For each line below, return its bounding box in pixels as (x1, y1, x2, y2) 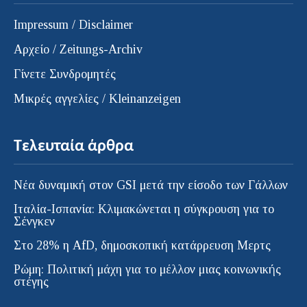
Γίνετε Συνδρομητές (14, 66, 116, 81)
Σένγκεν (14, 214, 55, 228)
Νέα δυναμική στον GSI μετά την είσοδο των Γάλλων (14, 177, 288, 192)
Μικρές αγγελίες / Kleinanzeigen (14, 91, 181, 106)
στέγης (14, 274, 49, 288)
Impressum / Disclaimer (14, 17, 133, 32)
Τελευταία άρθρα (14, 138, 134, 155)
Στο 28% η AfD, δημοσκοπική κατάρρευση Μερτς (14, 238, 271, 252)
